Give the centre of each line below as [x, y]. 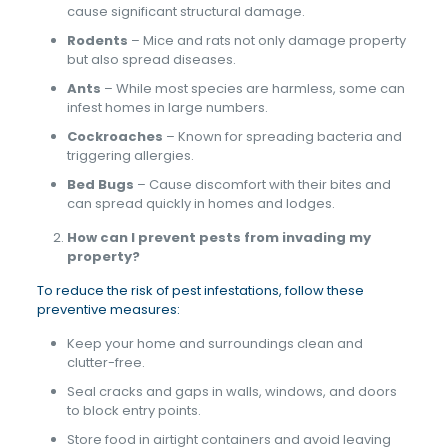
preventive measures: [108, 309]
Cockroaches [114, 136]
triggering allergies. [130, 155]
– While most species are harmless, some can [252, 88]
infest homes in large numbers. [167, 107]
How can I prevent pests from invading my [218, 237]
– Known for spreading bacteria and [282, 136]
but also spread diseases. [151, 59]
